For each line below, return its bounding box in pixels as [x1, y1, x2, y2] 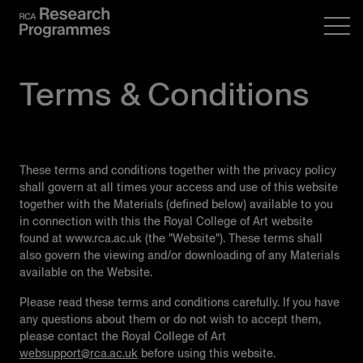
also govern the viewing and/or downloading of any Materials [19, 247, 340, 263]
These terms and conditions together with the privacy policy [19, 162, 336, 178]
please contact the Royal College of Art [19, 328, 226, 344]
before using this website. [138, 345, 275, 361]
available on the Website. [19, 264, 152, 280]
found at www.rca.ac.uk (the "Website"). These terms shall [19, 230, 322, 246]
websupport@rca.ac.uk [19, 345, 138, 361]
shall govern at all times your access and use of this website [19, 179, 338, 195]
